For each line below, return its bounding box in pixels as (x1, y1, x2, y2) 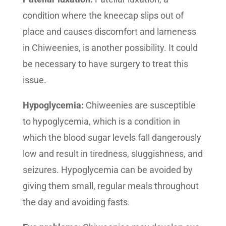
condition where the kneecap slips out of (22, 10, 184, 21)
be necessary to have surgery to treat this (22, 59, 188, 69)
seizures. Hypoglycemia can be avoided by (22, 164, 193, 175)
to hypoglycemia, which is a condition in (22, 116, 180, 127)
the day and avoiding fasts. (22, 197, 130, 207)
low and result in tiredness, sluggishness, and (22, 148, 203, 159)
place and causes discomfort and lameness (22, 26, 196, 37)
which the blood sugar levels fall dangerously (22, 132, 201, 143)
